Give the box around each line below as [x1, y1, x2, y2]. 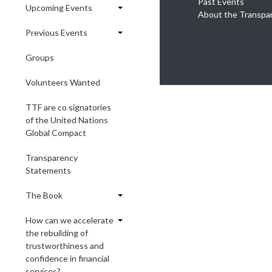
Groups [25, 52, 54, 63]
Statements [25, 165, 71, 175]
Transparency [25, 152, 78, 163]
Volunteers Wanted [25, 77, 100, 87]
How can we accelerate [25, 215, 114, 225]
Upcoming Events [25, 2, 92, 13]
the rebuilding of [25, 228, 88, 238]
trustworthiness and [25, 240, 104, 251]
